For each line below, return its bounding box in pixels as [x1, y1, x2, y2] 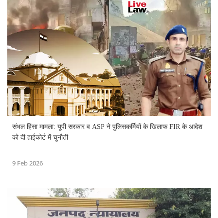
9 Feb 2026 [12, 158, 43, 167]
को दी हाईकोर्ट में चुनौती [12, 133, 68, 141]
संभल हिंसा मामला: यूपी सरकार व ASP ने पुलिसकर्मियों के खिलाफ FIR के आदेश [12, 123, 202, 130]
